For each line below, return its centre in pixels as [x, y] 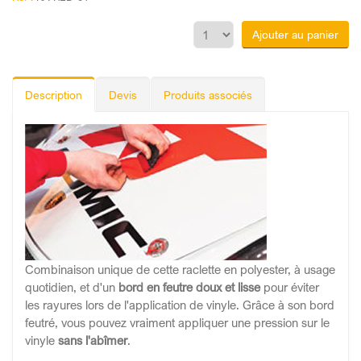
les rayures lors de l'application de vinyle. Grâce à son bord [180, 305]
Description [54, 95]
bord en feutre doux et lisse [189, 287]
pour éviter [290, 287]
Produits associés [208, 95]
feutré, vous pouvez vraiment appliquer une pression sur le [177, 323]
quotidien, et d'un [72, 287]
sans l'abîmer [93, 340]
